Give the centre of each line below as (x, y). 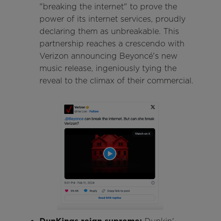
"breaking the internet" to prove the (108, 6)
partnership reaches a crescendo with (112, 43)
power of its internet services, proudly (112, 19)
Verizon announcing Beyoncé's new (108, 56)
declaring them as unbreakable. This (109, 31)
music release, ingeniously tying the (108, 68)
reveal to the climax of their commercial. (116, 80)
